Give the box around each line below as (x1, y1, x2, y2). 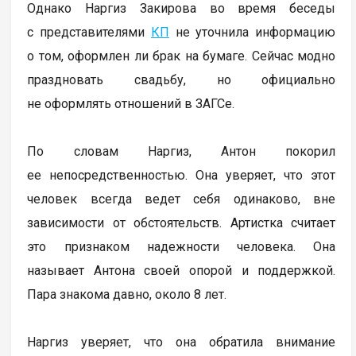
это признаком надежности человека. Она (27, 239, 336, 255)
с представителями (27, 25, 151, 41)
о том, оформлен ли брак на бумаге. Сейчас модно (27, 48, 336, 64)
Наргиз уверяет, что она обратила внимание (27, 335, 336, 350)
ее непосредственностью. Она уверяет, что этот (27, 168, 336, 184)
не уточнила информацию (168, 25, 336, 41)
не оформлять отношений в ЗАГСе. (27, 96, 238, 112)
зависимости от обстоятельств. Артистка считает (27, 215, 336, 231)
